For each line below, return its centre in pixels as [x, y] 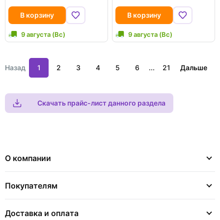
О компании [28, 158]
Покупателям [31, 186]
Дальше [194, 68]
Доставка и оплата [42, 213]
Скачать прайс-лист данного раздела [101, 103]
